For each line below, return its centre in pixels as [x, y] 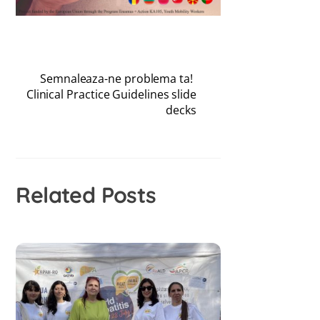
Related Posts [86, 195]
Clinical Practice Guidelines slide [111, 95]
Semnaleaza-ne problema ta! [116, 79]
